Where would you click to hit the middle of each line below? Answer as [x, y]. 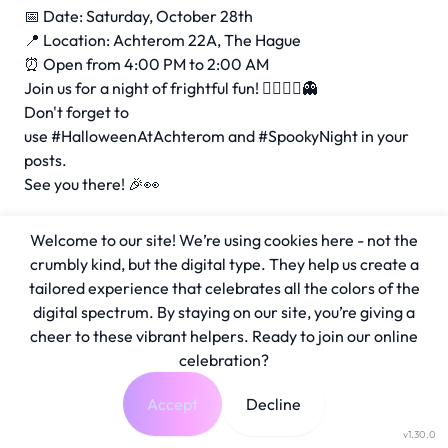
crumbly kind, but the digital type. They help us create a [224, 264]
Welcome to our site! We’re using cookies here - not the [224, 240]
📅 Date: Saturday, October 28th [138, 16]
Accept [172, 404]
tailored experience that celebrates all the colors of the [224, 288]
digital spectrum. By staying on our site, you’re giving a [224, 312]
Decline [273, 404]
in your [383, 136]
